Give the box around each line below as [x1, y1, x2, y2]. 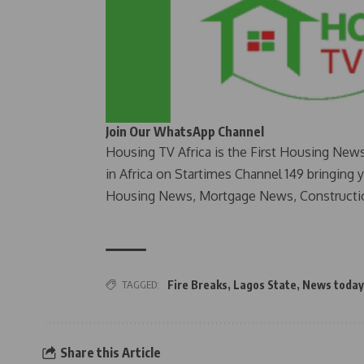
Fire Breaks [167, 278, 227, 292]
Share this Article [59, 344, 161, 361]
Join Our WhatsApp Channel [106, 123, 264, 141]
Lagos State [233, 278, 297, 292]
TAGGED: [122, 278, 159, 292]
